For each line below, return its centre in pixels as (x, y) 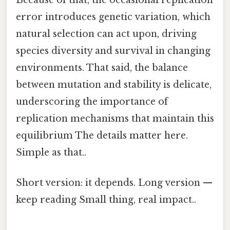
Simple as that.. (51, 152)
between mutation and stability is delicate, (114, 84)
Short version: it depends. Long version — (114, 183)
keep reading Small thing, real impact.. (106, 200)
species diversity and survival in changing (113, 51)
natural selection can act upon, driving (106, 34)
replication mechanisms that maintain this (115, 118)
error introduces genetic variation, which (113, 17)
